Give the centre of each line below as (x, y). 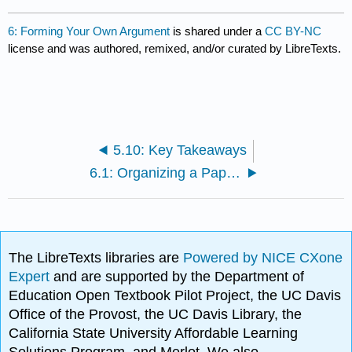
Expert (31, 277)
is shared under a (218, 31)
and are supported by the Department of (179, 277)
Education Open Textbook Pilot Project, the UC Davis (175, 296)
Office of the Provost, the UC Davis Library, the (156, 315)
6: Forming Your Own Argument (89, 31)
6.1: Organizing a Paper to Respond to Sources (234, 173)
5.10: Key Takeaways (180, 150)
